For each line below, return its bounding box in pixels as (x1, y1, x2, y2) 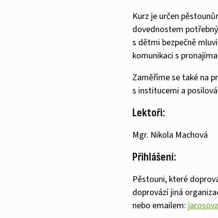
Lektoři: (132, 106, 165, 120)
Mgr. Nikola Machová (132, 129, 208, 141)
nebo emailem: (132, 200, 188, 212)
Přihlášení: (132, 150, 176, 164)
